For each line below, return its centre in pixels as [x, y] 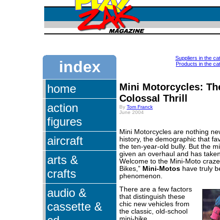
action [63, 108]
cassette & [75, 206]
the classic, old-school [153, 211]
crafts [62, 173]
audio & [67, 192]
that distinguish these [152, 196]
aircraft [65, 140]
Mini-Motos [161, 168]
